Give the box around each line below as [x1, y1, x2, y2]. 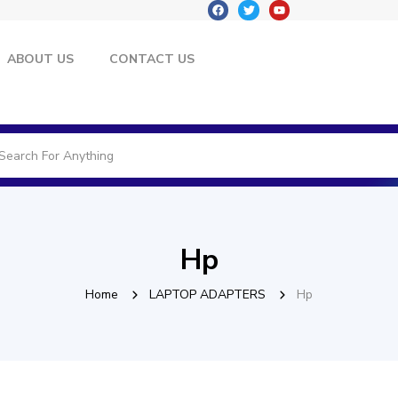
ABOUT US [6, 51, 74, 68]
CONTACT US [108, 51, 195, 68]
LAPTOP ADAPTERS [149, 286, 266, 304]
